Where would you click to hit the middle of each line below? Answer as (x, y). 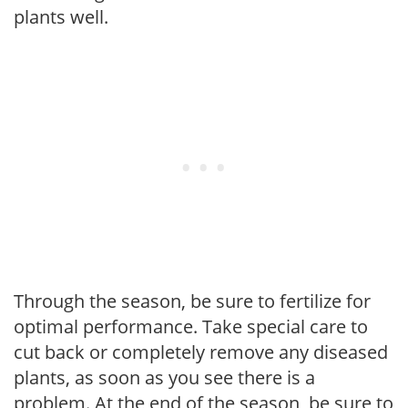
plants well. (61, 16)
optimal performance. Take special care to (191, 326)
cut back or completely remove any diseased (201, 352)
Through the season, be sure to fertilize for (192, 301)
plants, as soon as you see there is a (164, 377)
